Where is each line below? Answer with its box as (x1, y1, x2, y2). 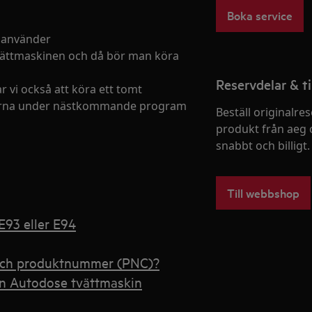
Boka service (227, 7, 292, 23)
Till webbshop (227, 185, 299, 201)
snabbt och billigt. (216, 138, 310, 153)
